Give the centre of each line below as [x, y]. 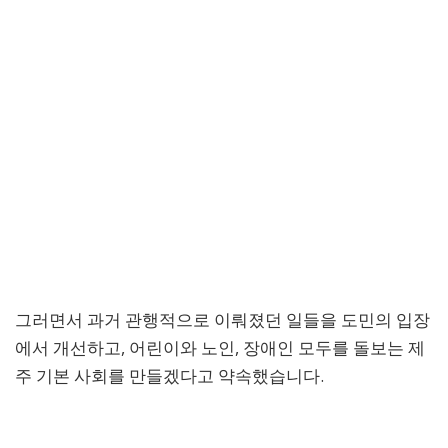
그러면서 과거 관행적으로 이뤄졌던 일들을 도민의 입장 [222, 319]
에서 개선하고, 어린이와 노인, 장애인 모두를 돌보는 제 [220, 347]
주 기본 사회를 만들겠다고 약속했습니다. [169, 375]
